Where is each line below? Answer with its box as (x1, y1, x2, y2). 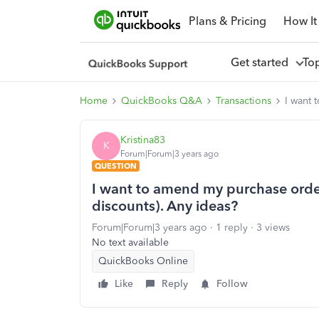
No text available (92, 236, 169, 249)
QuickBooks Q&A (121, 95, 202, 107)
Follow (216, 278, 248, 290)
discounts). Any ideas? (92, 197, 238, 214)
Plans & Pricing (188, 14, 266, 28)
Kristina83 (120, 133, 165, 146)
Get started (230, 55, 294, 69)
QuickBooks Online (98, 255, 188, 267)
